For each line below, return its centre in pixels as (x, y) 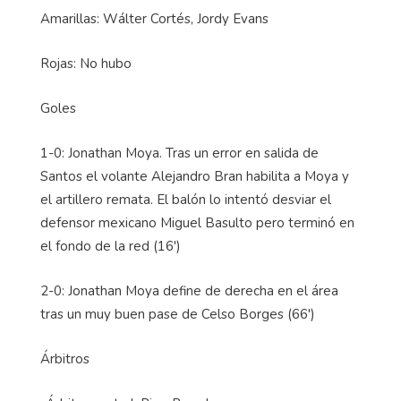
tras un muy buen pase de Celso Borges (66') (178, 315)
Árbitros (65, 359)
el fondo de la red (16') (111, 247)
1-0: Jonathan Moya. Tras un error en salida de (179, 154)
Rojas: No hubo (86, 64)
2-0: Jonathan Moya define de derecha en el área (189, 291)
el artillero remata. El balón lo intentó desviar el (186, 200)
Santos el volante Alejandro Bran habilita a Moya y (195, 177)
